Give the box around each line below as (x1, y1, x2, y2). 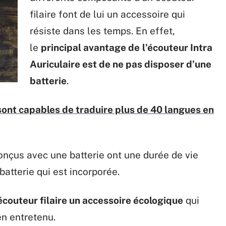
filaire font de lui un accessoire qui (30, 9, 185, 20)
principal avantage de (41, 42, 140, 53)
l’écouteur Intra (142, 42, 212, 53)
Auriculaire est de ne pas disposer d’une (30, 59, 211, 70)
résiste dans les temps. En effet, (30, 25, 175, 36)
